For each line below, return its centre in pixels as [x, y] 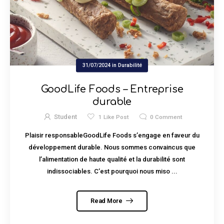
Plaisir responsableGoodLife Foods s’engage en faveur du [112, 135]
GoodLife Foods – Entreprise [112, 90]
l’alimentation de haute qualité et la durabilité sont [112, 159]
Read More [107, 200]
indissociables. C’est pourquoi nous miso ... [112, 171]
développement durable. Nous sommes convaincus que [112, 147]
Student [66, 116]
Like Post [115, 117]
